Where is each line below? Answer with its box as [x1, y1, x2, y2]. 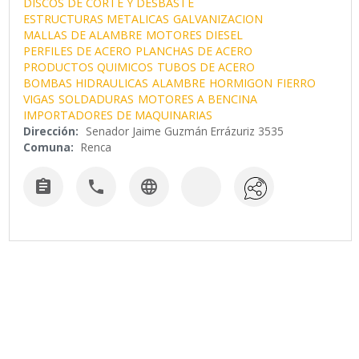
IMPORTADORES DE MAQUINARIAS [23, 107, 213, 123]
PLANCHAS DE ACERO [135, 42, 253, 58]
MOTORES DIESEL [146, 26, 244, 42]
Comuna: [23, 139, 75, 155]
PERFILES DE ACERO [23, 42, 132, 58]
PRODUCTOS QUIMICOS [23, 58, 154, 75]
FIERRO [276, 75, 317, 91]
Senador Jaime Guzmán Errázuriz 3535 [86, 123, 284, 139]
